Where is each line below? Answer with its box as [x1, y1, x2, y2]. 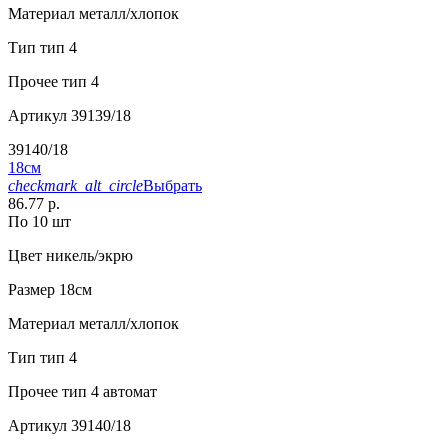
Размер [8, 281, 55, 299]
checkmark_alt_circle [8, 177, 143, 195]
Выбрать [143, 177, 202, 195]
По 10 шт [8, 213, 71, 231]
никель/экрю [42, 247, 133, 265]
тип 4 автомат [58, 383, 157, 401]
